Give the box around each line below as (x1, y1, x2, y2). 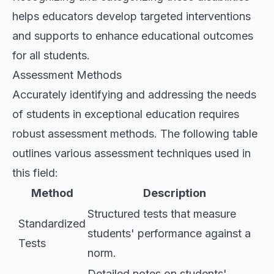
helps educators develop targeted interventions (12, 10, 251, 23)
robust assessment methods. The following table (12, 127, 257, 141)
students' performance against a (87, 227, 251, 240)
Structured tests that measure (87, 207, 236, 221)
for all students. (12, 49, 90, 62)
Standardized (18, 217, 86, 231)
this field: (12, 166, 58, 180)
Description (143, 187, 206, 200)
